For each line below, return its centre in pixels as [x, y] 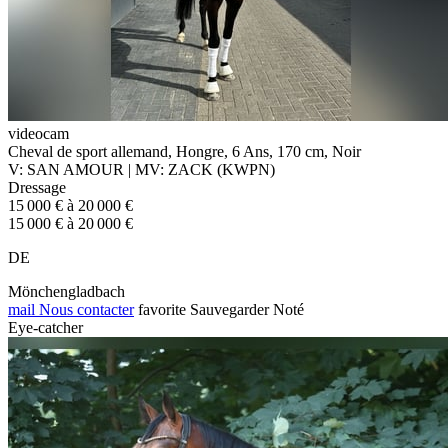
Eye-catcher [45, 327]
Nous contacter [84, 309]
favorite [162, 309]
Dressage [37, 187]
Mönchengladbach [66, 291]
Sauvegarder [229, 309]
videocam [38, 133]
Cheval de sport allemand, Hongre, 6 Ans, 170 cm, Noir [184, 151]
